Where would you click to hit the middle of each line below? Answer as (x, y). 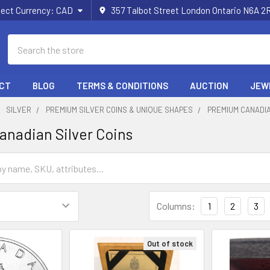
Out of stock (170, 243)
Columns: (176, 206)
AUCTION (209, 86)
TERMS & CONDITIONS (122, 86)
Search (22, 41)
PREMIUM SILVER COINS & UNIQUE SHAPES (120, 110)
